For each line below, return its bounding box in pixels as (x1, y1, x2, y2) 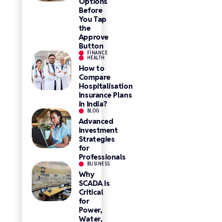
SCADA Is (78, 178, 110, 188)
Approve (78, 32, 109, 42)
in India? (78, 99, 108, 109)
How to (78, 63, 105, 73)
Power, (78, 205, 103, 215)
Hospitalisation (78, 81, 133, 91)
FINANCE (87, 50, 108, 56)
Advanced (78, 116, 113, 126)
